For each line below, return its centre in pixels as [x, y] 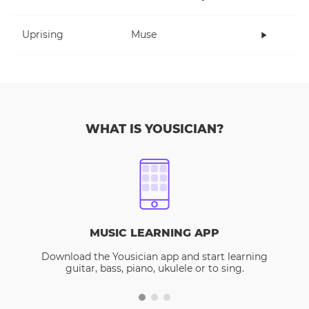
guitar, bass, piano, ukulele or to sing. [154, 268]
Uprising [43, 35]
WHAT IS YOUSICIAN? [154, 129]
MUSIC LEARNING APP [154, 233]
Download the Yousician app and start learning [154, 257]
